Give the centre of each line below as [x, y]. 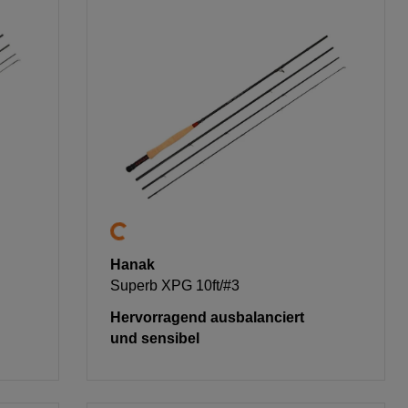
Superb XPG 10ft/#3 [175, 285]
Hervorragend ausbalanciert [208, 317]
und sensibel [155, 338]
